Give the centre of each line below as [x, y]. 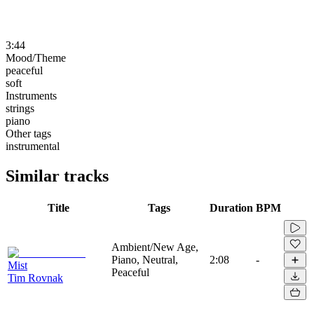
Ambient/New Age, [155, 247]
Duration [231, 207]
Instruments [31, 95]
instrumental [33, 146]
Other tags [28, 133]
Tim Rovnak [35, 278]
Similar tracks [57, 176]
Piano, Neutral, [145, 259]
